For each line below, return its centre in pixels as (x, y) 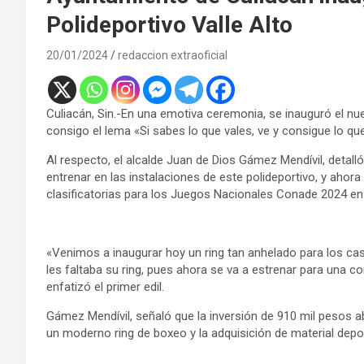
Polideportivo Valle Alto (169, 24)
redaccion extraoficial (173, 55)
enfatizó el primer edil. (105, 286)
